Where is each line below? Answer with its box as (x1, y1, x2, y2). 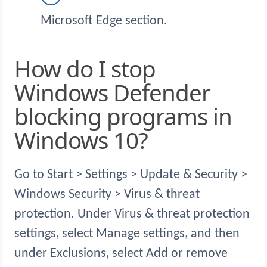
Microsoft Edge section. (41, 14, 167, 28)
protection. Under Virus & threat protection (14, 207, 250, 222)
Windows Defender (14, 77, 210, 108)
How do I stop (14, 53, 31, 85)
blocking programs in (14, 101, 232, 132)
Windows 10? (14, 125, 148, 156)
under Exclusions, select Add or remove (14, 247, 228, 261)
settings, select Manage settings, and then (14, 227, 240, 241)
